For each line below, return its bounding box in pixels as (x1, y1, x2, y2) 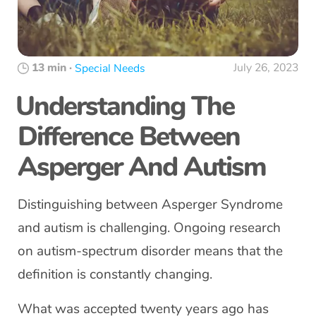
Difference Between (18, 119, 240, 154)
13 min (32, 60, 66, 75)
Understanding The (16, 88, 234, 124)
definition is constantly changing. (18, 265, 212, 284)
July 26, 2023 (233, 60, 298, 75)
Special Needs (75, 61, 145, 76)
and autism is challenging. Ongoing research (18, 219, 281, 237)
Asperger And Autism (18, 149, 266, 185)
